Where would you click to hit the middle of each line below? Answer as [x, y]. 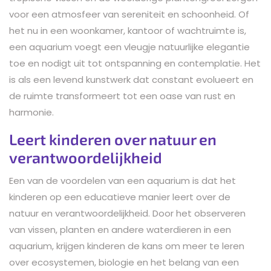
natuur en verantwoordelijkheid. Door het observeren [127, 213]
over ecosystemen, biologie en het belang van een [124, 262]
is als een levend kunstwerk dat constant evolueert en [131, 79]
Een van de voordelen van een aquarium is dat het [122, 180]
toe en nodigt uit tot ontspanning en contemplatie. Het [135, 63]
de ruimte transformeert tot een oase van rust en [122, 96]
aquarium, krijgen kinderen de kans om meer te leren [127, 246]
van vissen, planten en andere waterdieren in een [120, 229]
